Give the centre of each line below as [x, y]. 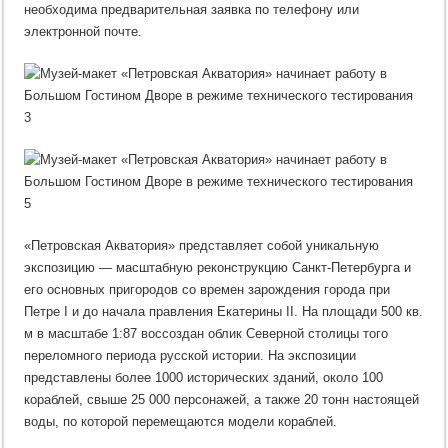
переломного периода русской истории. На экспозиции [190, 355]
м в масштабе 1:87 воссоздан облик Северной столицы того [206, 333]
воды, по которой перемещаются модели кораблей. [181, 421]
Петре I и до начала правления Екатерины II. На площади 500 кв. [224, 311]
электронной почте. [83, 31]
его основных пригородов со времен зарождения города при [207, 289]
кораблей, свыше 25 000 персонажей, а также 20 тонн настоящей [222, 399]
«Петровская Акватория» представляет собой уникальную [202, 245]
